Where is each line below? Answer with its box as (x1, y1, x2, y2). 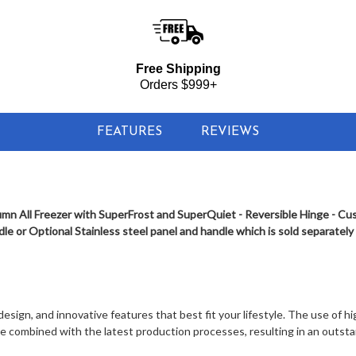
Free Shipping (135, 62, 221, 76)
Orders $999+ (139, 78, 217, 92)
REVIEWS (201, 126, 260, 139)
